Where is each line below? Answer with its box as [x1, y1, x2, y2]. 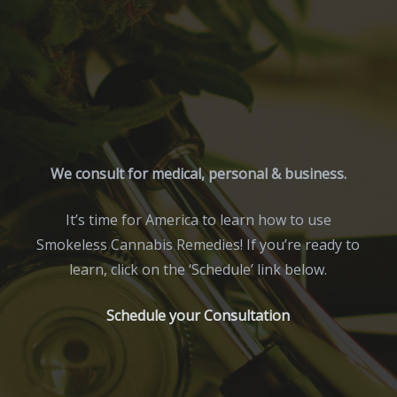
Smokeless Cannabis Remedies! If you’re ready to [36, 235, 361, 254]
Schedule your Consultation [106, 306, 291, 325]
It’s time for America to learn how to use [65, 210, 331, 230]
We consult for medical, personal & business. [50, 164, 346, 183]
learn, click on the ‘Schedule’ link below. [69, 260, 328, 279]
